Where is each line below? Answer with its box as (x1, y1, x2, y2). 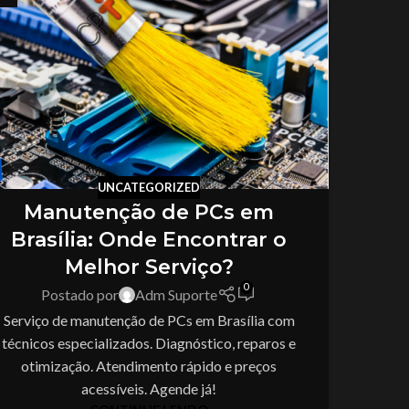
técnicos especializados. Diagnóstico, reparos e (2, 333, 296, 351)
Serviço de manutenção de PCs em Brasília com (3, 310, 295, 329)
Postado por (41, 286, 120, 304)
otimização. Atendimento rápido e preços (21, 356, 277, 374)
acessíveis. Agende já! (81, 379, 216, 397)
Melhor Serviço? (64, 255, 234, 280)
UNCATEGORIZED (98, 179, 200, 194)
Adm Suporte (135, 286, 218, 304)
